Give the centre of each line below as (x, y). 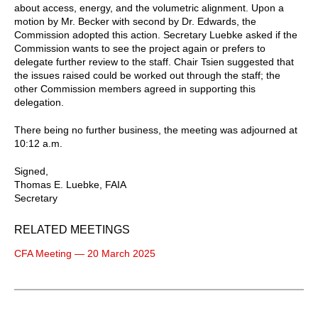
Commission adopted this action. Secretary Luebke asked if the (156, 34)
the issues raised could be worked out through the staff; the (147, 75)
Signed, (31, 171)
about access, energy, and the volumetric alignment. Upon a (149, 7)
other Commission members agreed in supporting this (135, 88)
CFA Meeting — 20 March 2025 (85, 253)
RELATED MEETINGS (72, 229)
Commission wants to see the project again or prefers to (140, 48)
